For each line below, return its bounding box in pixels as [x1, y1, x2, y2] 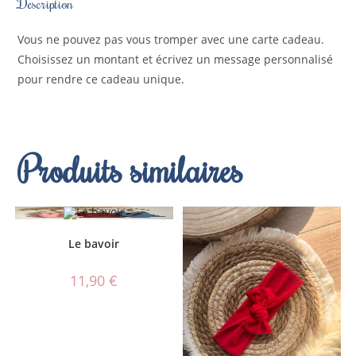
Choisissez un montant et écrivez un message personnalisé [17, 51, 334, 67]
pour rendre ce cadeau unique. [17, 71, 185, 87]
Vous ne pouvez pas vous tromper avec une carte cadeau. [17, 31, 325, 47]
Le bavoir [68, 236, 120, 251]
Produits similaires [17, 145, 244, 192]
